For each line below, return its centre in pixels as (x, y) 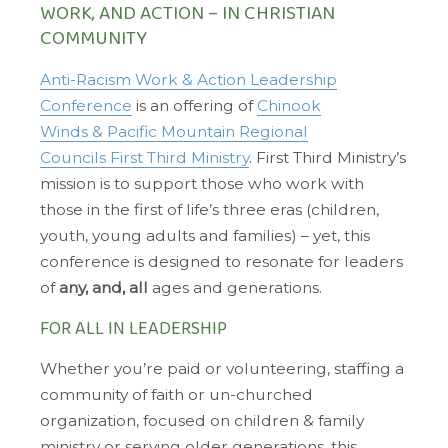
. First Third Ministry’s (327, 157)
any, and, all (103, 287)
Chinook (289, 105)
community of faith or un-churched (176, 395)
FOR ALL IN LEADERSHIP (133, 329)
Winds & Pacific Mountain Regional (174, 131)
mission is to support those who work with (202, 183)
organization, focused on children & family (202, 421)
